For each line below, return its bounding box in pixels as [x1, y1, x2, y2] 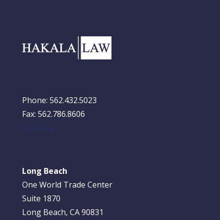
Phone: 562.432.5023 [22, 95, 97, 106]
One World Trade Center [22, 179, 112, 190]
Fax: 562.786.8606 [22, 109, 85, 119]
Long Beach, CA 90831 [22, 207, 104, 218]
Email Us [22, 122, 54, 133]
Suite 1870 [22, 193, 60, 204]
